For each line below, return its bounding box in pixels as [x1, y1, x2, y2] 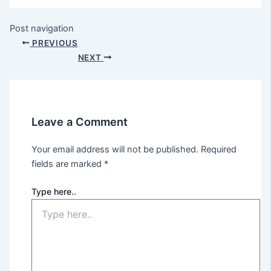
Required [201, 143, 237, 155]
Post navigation [9, 22, 74, 34]
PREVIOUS [30, 38, 78, 48]
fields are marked [31, 158, 105, 169]
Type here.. [31, 186, 77, 197]
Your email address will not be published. [31, 143, 199, 155]
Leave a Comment [31, 115, 128, 129]
